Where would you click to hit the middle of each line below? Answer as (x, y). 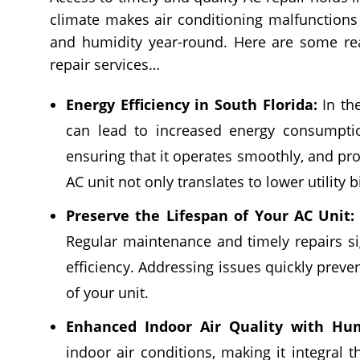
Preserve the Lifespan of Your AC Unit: (211, 215)
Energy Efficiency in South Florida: (192, 104)
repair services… (105, 64)
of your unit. (107, 292)
